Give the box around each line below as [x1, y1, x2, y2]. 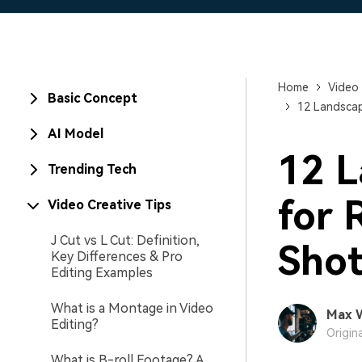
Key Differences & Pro [51, 249, 183, 264]
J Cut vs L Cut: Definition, [51, 233, 200, 248]
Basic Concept [48, 90, 137, 106]
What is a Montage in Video [51, 301, 213, 316]
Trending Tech [48, 162, 137, 177]
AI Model [48, 126, 103, 141]
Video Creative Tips [48, 197, 171, 213]
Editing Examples [51, 265, 153, 280]
